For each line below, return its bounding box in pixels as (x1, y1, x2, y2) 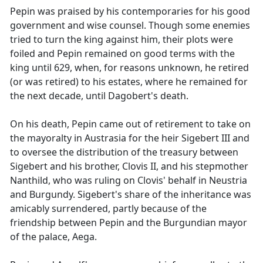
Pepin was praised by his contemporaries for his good (10, 5, 250, 18)
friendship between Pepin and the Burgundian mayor (10, 216, 247, 229)
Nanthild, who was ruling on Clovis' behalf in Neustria (10, 174, 247, 187)
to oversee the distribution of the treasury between (10, 146, 238, 159)
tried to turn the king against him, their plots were (10, 33, 233, 46)
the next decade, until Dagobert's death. (10, 89, 188, 102)
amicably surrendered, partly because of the (10, 202, 207, 215)
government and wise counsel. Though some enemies (10, 19, 250, 32)
